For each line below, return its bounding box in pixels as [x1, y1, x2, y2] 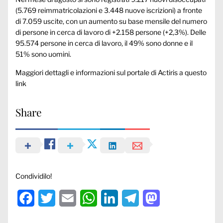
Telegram [139, 193, 174, 203]
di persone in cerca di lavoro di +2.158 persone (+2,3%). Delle [15, 27, 206, 36]
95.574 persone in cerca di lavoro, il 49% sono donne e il [15, 38, 193, 47]
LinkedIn [118, 193, 150, 203]
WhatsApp [97, 193, 137, 203]
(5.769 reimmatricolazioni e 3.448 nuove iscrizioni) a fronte [15, 5, 202, 14]
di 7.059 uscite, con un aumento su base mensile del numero [15, 16, 207, 25]
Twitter [55, 193, 82, 203]
